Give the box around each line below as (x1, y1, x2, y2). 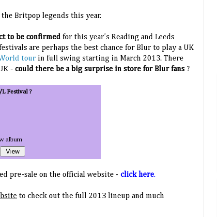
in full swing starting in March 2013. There (36, 55, 184, 63)
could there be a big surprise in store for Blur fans (15, 65, 186, 74)
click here (121, 171, 154, 179)
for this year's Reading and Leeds (62, 33, 174, 42)
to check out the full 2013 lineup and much (17, 192, 164, 201)
